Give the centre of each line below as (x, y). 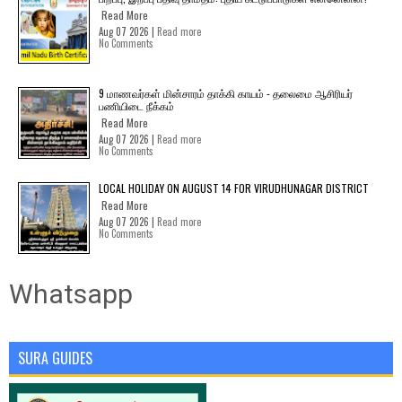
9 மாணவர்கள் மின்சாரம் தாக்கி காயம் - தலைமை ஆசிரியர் (226, 93)
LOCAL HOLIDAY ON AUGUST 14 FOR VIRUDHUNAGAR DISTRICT (234, 188)
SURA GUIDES (55, 358)
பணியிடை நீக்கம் (136, 105)
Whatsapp (71, 294)
